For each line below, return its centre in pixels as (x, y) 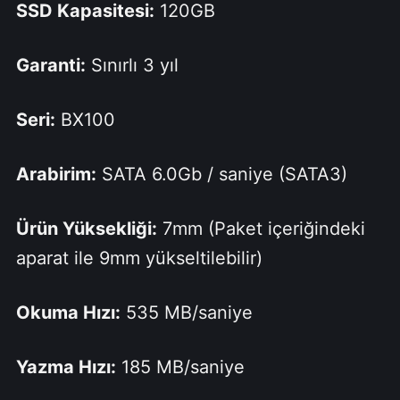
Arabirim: (56, 175)
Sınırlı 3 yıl (132, 66)
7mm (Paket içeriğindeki (261, 229)
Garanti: (50, 66)
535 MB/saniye (186, 313)
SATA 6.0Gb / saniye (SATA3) (221, 175)
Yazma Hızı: (66, 367)
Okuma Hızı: (68, 313)
